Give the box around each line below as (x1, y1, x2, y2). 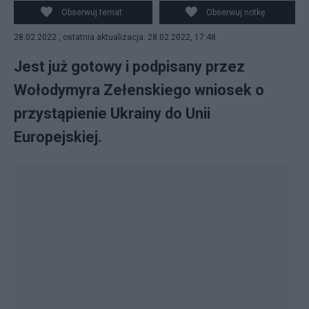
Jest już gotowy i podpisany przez (14, 58, 245, 75)
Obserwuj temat (61, 8, 122, 17)
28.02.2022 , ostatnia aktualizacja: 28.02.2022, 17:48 (14, 32, 216, 42)
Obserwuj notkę (206, 8, 266, 17)
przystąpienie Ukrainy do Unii (14, 105, 210, 122)
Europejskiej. (14, 128, 102, 146)
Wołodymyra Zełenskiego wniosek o (14, 81, 264, 99)
